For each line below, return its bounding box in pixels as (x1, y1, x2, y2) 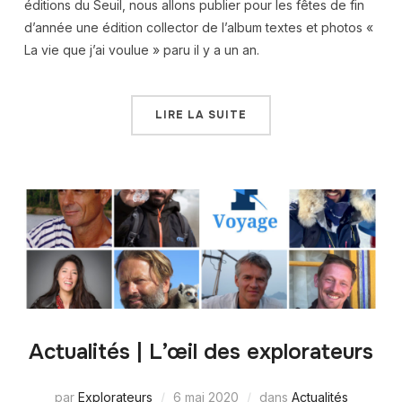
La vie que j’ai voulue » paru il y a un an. (23, 42, 259, 58)
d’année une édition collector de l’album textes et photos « (23, 20, 373, 36)
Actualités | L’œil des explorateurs (29, 338, 373, 366)
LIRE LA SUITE (155, 108, 247, 123)
